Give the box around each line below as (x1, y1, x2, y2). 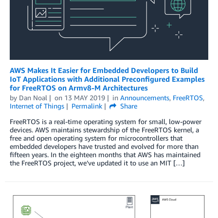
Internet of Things (10, 101, 64, 110)
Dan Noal (19, 93, 47, 102)
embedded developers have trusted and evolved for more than (10, 142, 199, 150)
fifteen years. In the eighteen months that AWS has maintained (10, 150, 200, 159)
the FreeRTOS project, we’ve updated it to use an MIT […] (10, 158, 185, 167)
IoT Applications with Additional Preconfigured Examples (10, 74, 205, 83)
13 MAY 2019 (64, 93, 105, 102)
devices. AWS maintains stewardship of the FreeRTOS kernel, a (10, 125, 199, 134)
